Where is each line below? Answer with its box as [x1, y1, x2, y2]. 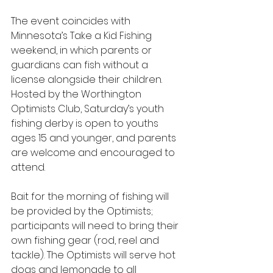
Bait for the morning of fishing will [11, 190, 171, 204]
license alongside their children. [11, 73, 165, 87]
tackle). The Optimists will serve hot [11, 248, 178, 262]
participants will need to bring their [11, 219, 181, 233]
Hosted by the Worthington [11, 87, 144, 101]
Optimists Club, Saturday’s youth [11, 102, 166, 116]
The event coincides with [11, 14, 133, 28]
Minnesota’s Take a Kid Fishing [11, 29, 154, 43]
